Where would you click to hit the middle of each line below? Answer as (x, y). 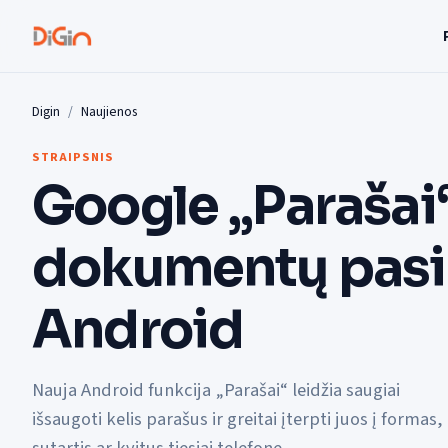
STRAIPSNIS (73, 157)
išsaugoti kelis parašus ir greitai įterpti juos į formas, (237, 419)
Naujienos (109, 111)
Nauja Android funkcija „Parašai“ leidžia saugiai (216, 390)
